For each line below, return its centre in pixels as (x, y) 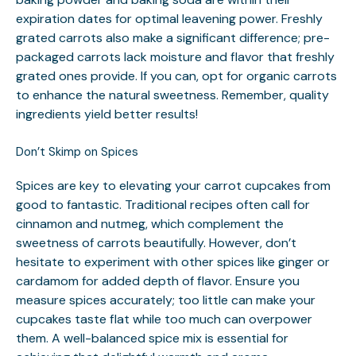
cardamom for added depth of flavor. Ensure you (158, 281)
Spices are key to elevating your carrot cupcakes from (173, 186)
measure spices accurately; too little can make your (166, 300)
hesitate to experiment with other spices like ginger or (173, 262)
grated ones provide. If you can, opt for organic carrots (176, 76)
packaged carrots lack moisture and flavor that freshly (175, 57)
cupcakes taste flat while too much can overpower (164, 319)
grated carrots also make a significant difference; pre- (173, 38)
